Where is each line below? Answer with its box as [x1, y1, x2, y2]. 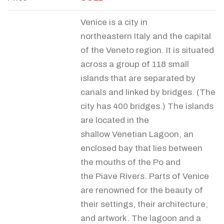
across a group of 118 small [80, 59, 189, 69]
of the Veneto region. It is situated [80, 45, 214, 55]
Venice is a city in [80, 17, 147, 27]
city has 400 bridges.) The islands [80, 101, 213, 111]
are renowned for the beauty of [80, 185, 203, 195]
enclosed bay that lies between [80, 143, 202, 153]
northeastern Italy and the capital [80, 31, 211, 41]
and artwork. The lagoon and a [80, 213, 201, 223]
